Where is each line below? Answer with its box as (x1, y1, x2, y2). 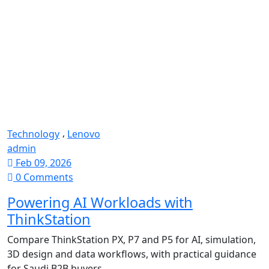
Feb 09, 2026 (13, 156, 71, 169)
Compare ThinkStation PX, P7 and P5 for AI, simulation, (7, 233, 256, 246)
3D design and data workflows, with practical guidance (7, 247, 256, 261)
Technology (7, 127, 59, 141)
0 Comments (13, 171, 73, 184)
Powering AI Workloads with (7, 193, 193, 212)
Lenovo (67, 127, 100, 141)
